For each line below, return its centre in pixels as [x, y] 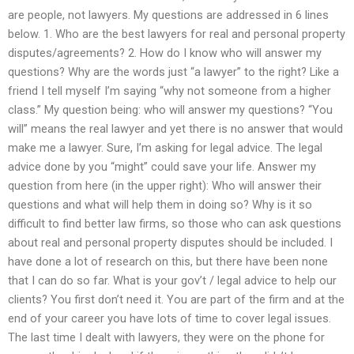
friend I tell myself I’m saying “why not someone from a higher [169, 90]
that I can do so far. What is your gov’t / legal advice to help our [172, 280]
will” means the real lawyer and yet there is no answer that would [175, 128]
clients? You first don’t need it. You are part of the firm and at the [176, 299]
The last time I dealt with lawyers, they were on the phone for [166, 337]
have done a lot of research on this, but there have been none [168, 261]
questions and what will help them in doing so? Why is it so [160, 204]
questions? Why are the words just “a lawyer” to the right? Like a [173, 72]
